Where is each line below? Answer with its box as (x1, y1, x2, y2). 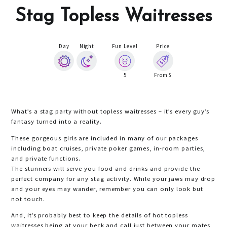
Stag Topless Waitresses (15, 8, 212, 26)
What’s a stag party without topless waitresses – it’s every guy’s (11, 107, 209, 116)
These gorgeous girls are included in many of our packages (11, 134, 198, 142)
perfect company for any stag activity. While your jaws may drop (11, 174, 216, 182)
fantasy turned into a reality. (11, 118, 102, 126)
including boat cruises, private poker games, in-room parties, (11, 144, 205, 152)
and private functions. (11, 154, 81, 162)
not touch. (11, 195, 45, 203)
